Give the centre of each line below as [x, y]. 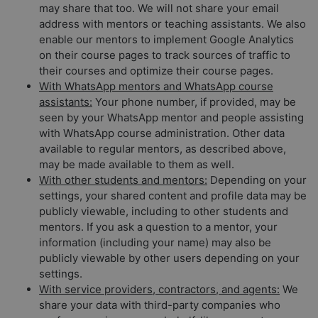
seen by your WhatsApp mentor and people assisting [171, 117]
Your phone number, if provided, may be [194, 102]
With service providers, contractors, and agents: [159, 289]
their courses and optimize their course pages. [156, 70]
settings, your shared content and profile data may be [173, 195]
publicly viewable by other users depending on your [169, 258]
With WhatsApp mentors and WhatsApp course [156, 86]
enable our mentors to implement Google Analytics [166, 39]
